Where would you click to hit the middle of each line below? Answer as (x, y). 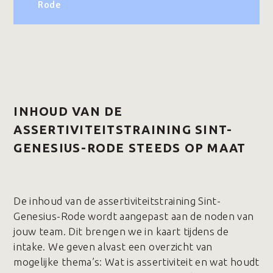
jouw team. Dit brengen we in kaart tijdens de (121, 231)
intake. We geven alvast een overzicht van (113, 246)
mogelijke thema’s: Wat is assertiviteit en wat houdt (136, 262)
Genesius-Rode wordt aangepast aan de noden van (134, 216)
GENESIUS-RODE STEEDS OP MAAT (130, 148)
